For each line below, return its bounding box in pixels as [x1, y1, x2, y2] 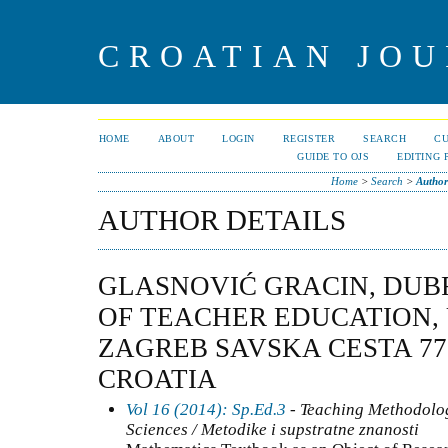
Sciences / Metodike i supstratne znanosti [126, 419, 419, 439]
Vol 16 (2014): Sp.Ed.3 [126, 399, 286, 419]
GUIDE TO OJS [297, 151, 370, 162]
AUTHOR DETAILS [98, 204, 346, 236]
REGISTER [282, 133, 336, 144]
